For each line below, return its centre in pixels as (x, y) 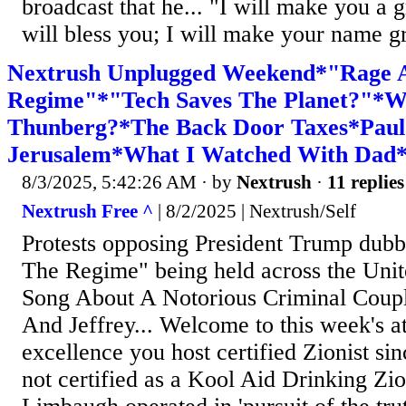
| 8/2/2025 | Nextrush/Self (255, 211)
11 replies (366, 183)
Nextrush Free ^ (87, 211)
